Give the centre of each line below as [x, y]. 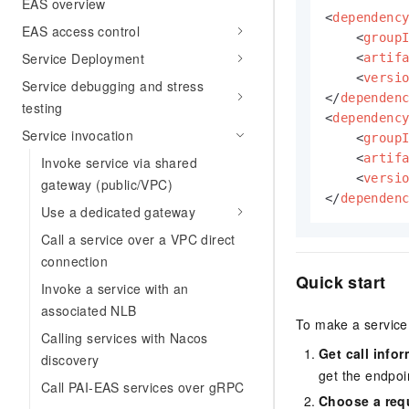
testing [42, 108]
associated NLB [89, 310]
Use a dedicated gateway [119, 212]
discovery [70, 360]
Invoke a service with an [115, 288]
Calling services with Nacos [125, 338]
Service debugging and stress [113, 86]
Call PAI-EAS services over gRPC [143, 387]
